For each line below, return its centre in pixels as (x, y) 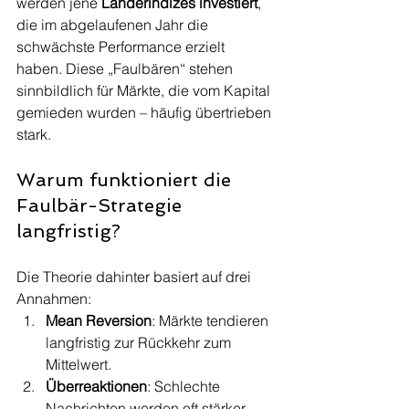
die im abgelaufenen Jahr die (114, 25)
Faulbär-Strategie (102, 205)
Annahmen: (54, 299)
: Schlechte (185, 386)
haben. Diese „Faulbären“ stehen (126, 68)
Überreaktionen (96, 386)
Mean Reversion (99, 320)
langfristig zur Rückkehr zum (140, 342)
